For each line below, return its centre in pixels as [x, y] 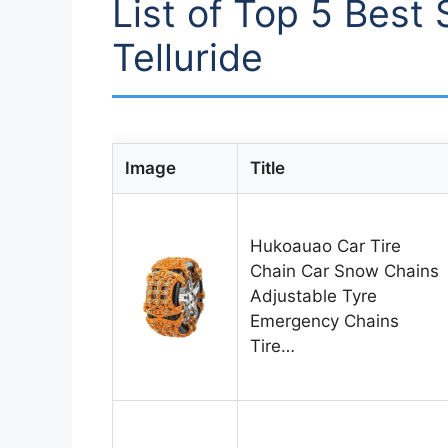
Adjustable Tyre [313, 296]
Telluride [187, 58]
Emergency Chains [324, 321]
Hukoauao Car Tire [325, 246]
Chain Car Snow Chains [344, 271]
